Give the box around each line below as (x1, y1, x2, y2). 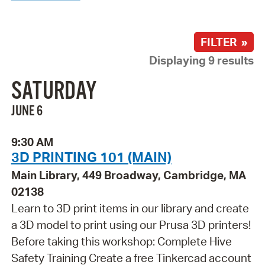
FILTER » (201, 34, 248, 49)
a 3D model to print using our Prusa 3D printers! (11, 218, 251, 232)
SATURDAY (11, 77, 96, 107)
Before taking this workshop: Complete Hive (11, 234, 232, 249)
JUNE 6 (11, 102, 43, 121)
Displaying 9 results (149, 53, 254, 67)
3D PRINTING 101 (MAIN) (11, 148, 172, 166)
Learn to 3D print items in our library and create (11, 201, 249, 216)
